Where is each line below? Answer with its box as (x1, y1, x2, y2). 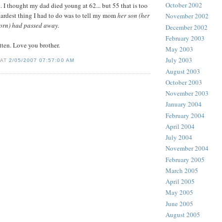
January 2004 (166, 100, 202, 109)
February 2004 (166, 111, 205, 120)
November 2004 (166, 144, 209, 153)
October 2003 (166, 77, 202, 87)
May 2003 (166, 45, 193, 54)
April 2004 (166, 121, 195, 131)
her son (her (117, 10, 150, 20)
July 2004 (166, 133, 192, 142)
